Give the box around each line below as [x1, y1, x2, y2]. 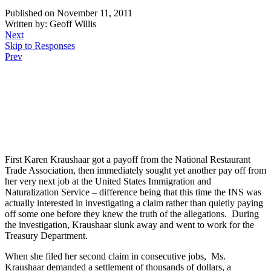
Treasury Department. [5, 230, 88, 241]
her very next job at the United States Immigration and [5, 176, 211, 187]
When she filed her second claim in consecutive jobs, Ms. [5, 251, 226, 262]
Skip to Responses [5, 41, 75, 51]
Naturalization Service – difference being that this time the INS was [5, 187, 261, 198]
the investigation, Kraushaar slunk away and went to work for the [5, 220, 254, 230]
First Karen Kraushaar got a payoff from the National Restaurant [5, 154, 250, 165]
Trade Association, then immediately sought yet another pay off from [5, 165, 266, 176]
